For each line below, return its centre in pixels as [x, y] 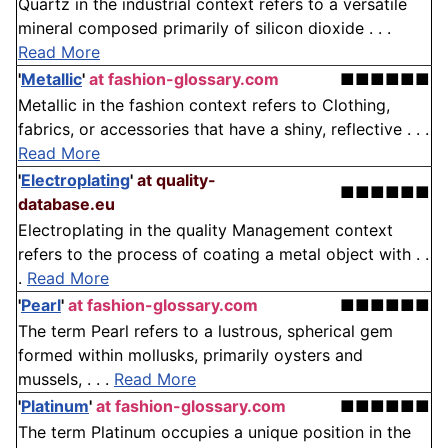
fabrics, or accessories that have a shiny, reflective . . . [223, 129]
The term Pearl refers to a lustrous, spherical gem [205, 331]
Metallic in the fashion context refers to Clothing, [204, 105]
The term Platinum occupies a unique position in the [214, 432]
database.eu [66, 204]
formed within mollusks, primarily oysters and [190, 355]
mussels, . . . [66, 379]
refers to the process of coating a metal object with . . [223, 254]
